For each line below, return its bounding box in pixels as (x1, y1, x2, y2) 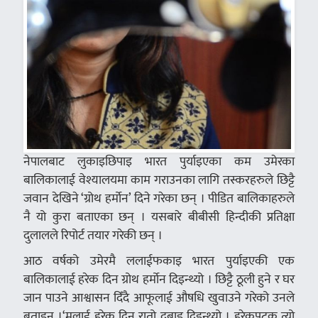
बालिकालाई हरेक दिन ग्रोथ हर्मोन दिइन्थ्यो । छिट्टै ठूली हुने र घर (23, 268, 295, 290)
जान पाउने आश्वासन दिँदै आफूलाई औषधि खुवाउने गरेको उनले (23, 287, 295, 308)
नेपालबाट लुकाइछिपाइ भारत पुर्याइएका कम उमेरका (23, 150, 295, 172)
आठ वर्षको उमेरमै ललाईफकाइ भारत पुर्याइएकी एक (23, 250, 295, 271)
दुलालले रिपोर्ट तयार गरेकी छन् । (23, 224, 163, 246)
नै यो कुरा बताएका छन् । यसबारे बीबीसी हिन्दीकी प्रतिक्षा (23, 206, 295, 227)
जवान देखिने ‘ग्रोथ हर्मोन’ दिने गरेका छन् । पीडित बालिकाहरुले (23, 187, 295, 209)
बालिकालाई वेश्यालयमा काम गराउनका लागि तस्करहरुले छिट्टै (23, 169, 295, 190)
